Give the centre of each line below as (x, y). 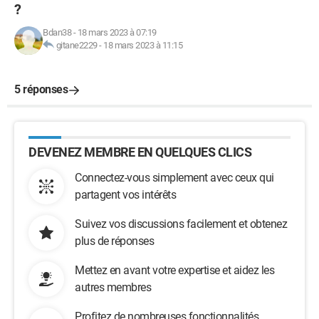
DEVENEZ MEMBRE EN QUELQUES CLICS (140, 152)
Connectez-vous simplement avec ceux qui (174, 178)
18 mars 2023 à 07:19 (117, 32)
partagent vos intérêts (125, 195)
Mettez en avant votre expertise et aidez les (174, 270)
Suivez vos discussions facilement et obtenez (181, 224)
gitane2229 (77, 45)
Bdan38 (57, 32)
